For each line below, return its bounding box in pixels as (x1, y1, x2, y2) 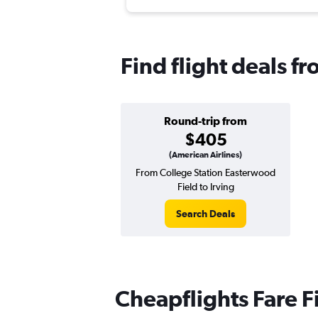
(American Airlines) (169, 150, 242, 160)
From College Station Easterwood (136, 167, 275, 179)
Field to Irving (177, 181, 234, 193)
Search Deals (176, 208, 235, 220)
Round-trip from (164, 114, 247, 128)
